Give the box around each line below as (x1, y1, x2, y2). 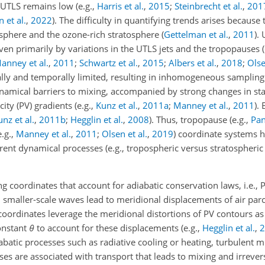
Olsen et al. (102, 128, 147, 140)
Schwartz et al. (79, 57, 138, 69)
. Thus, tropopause (151, 114, 230, 125)
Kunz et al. (96, 99, 138, 111)
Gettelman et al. (164, 28, 228, 40)
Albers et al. (169, 57, 216, 69)
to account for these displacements (34, 222, 181, 234)
